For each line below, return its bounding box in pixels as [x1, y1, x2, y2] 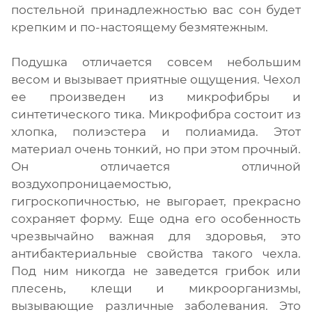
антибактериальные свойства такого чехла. [11, 246, 301, 260]
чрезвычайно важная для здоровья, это [11, 228, 301, 243]
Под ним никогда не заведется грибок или [11, 263, 301, 278]
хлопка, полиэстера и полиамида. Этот [11, 124, 301, 139]
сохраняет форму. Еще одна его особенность [11, 211, 301, 226]
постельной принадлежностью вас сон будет [11, 2, 301, 17]
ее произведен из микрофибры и [11, 89, 301, 104]
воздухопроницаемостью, [11, 176, 171, 191]
